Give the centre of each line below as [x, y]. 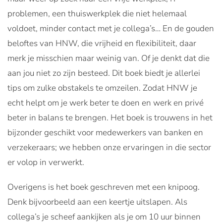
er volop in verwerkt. [46, 163]
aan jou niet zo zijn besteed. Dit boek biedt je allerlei [104, 73]
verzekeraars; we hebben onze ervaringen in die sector [109, 148]
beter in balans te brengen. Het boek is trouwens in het [110, 118]
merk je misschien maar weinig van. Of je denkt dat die [109, 58]
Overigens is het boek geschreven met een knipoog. [104, 187]
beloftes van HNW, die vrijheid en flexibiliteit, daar [102, 44]
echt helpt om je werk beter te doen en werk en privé [106, 103]
